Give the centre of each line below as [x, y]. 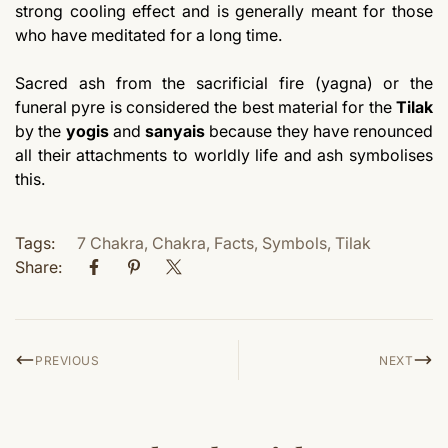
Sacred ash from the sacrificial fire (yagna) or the [224, 83]
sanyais [175, 131]
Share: [38, 267]
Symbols [294, 243]
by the [40, 131]
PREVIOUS [67, 360]
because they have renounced [319, 131]
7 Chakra [110, 243]
